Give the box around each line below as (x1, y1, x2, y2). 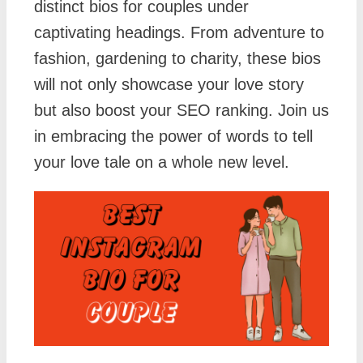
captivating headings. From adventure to (34, 23, 324, 41)
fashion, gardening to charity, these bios (34, 49, 321, 67)
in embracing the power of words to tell (34, 127, 313, 145)
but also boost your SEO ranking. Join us (34, 101, 329, 119)
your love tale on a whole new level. (34, 153, 289, 171)
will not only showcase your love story (34, 75, 304, 93)
